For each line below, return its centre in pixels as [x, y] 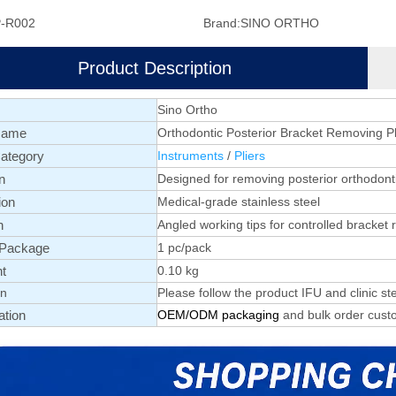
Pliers [250, 156]
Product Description [155, 68]
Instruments [192, 156]
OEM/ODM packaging [220, 315]
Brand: [221, 23]
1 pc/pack [184, 247]
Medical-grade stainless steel [239, 202]
